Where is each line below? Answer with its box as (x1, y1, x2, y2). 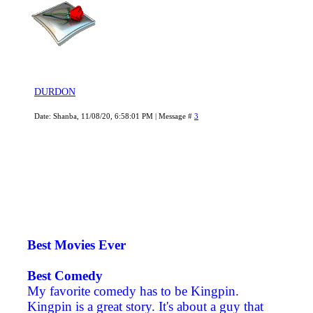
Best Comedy (27, 268, 103, 284)
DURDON (34, 87, 75, 98)
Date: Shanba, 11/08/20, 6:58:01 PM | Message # (34, 112, 194, 121)
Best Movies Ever (27, 238, 126, 253)
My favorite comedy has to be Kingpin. (27, 284, 239, 299)
